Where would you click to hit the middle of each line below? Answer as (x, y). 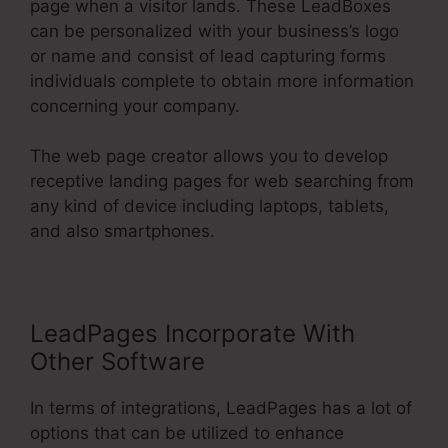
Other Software (117, 362)
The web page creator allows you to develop (209, 156)
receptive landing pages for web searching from (222, 181)
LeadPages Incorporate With (192, 334)
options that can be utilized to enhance (187, 433)
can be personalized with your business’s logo (214, 30)
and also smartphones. (122, 231)
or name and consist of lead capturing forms (208, 55)
